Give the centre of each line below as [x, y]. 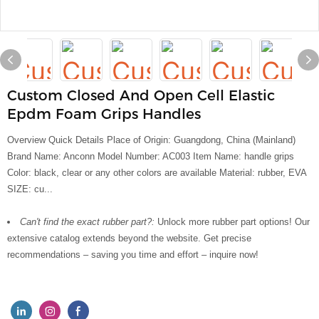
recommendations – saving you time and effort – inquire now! [133, 255]
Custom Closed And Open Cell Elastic [141, 95]
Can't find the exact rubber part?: [89, 222]
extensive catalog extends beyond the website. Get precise [129, 238]
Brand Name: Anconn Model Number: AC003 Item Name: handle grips [151, 156]
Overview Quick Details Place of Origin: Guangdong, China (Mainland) [151, 140]
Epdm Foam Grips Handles [104, 114]
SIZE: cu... [30, 189]
